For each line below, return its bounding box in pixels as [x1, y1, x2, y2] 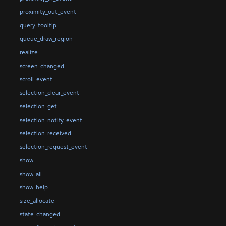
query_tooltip [19, 21, 56, 30]
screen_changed [19, 62, 64, 70]
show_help [19, 183, 48, 192]
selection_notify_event [19, 116, 82, 124]
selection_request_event [19, 143, 87, 151]
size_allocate [19, 197, 54, 205]
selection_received [19, 129, 71, 138]
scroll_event [19, 75, 52, 84]
